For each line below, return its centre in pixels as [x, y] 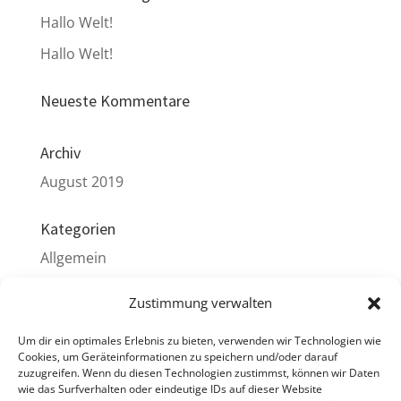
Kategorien [77, 229]
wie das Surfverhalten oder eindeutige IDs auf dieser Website [170, 389]
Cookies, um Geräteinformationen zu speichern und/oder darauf [178, 357]
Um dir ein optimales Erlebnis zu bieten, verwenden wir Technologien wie [200, 341]
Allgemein [73, 258]
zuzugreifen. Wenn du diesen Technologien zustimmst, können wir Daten [199, 373]
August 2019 [81, 182]
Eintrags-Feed [86, 365]
